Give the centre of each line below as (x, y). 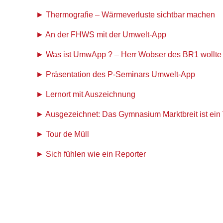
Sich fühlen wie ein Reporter (96, 154)
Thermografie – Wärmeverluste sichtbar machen (130, 14)
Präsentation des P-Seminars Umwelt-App (120, 74)
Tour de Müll (67, 134)
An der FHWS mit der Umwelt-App (106, 34)
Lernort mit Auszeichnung (91, 94)
